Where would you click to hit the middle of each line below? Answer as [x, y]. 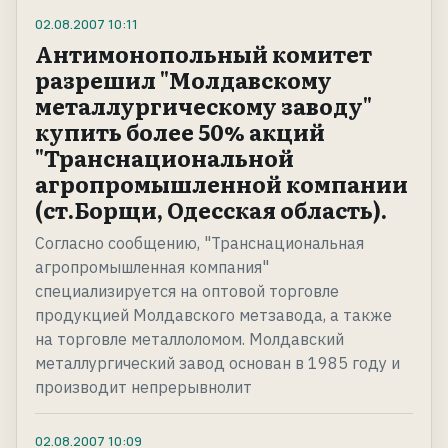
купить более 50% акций [180, 132]
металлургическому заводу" [203, 106]
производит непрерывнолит [143, 387]
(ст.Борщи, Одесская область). [211, 210]
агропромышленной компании [221, 184]
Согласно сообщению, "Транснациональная [199, 243]
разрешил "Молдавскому [183, 80]
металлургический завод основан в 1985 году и [217, 363]
